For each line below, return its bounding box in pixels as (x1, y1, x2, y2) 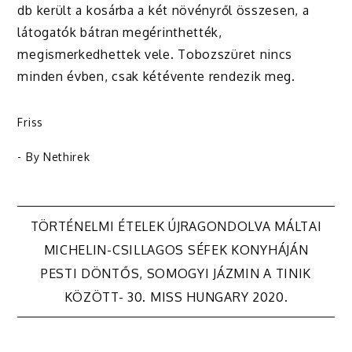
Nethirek (42, 150, 90, 164)
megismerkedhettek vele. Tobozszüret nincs (17, 46, 293, 63)
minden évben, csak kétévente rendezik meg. (17, 68, 295, 85)
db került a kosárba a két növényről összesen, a (17, 2, 310, 19)
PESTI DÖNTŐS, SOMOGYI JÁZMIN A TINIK (40, 266, 312, 282)
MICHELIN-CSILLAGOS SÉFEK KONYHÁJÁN (43, 242, 309, 258)
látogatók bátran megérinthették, (17, 24, 222, 41)
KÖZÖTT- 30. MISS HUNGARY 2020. (64, 289, 288, 306)
